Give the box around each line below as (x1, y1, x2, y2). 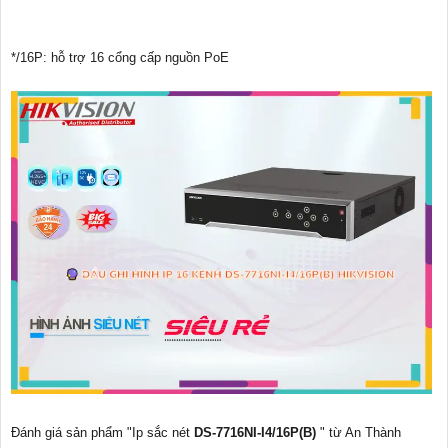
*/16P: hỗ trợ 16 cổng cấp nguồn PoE (11, 49, 229, 65)
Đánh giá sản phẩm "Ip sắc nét (11, 424, 194, 440)
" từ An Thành (320, 424, 401, 440)
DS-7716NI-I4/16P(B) (194, 424, 320, 440)
